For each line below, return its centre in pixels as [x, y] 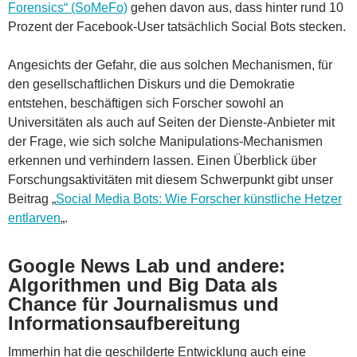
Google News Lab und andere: [147, 265]
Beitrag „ [32, 198]
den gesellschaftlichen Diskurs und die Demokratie [151, 84]
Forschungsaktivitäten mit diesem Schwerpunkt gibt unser [171, 179]
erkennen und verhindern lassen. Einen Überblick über [162, 160]
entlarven [34, 218]
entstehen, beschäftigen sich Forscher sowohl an [146, 103]
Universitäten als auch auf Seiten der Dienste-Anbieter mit [171, 122]
